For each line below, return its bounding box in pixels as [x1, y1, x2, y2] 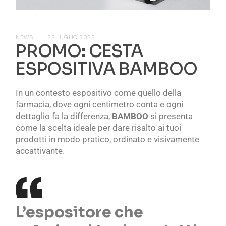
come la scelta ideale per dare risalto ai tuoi [16, 122, 182, 133]
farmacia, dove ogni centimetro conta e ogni [16, 99, 184, 109]
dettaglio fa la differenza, [16, 110, 112, 121]
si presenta [148, 110, 193, 121]
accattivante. [16, 145, 65, 156]
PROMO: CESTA [16, 40, 144, 62]
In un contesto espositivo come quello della [16, 87, 182, 98]
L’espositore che [16, 202, 144, 222]
